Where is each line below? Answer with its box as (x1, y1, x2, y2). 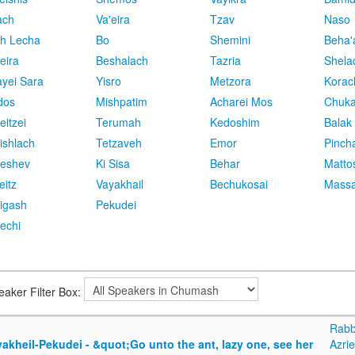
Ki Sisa (96, 155, 130, 172)
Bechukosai (210, 176, 268, 193)
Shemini (210, 32, 250, 48)
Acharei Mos (210, 94, 273, 110)
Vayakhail (96, 176, 143, 193)
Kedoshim (210, 114, 260, 131)
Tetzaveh (96, 135, 142, 151)
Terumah (96, 114, 141, 131)
